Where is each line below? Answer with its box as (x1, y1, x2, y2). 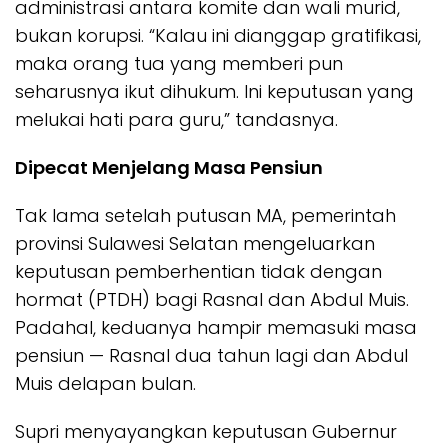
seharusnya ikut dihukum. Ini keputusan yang (15, 78, 414, 104)
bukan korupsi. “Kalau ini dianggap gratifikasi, (15, 22, 421, 48)
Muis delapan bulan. (15, 370, 196, 396)
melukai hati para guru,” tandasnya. (15, 106, 338, 132)
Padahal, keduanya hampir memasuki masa (15, 314, 417, 340)
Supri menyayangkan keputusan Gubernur (15, 418, 397, 444)
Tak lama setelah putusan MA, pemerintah (15, 202, 396, 228)
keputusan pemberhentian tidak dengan (15, 258, 382, 284)
